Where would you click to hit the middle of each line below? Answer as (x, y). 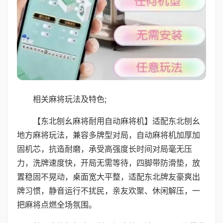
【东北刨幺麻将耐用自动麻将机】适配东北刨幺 (116, 121)
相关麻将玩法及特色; (70, 99)
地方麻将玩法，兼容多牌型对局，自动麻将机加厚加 (109, 135)
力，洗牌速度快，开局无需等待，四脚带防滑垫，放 (109, 163)
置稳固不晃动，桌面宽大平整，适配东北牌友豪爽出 (109, 176)
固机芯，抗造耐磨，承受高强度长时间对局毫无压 (105, 149)
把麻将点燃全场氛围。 (57, 204)
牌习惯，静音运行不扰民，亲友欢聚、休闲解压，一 (109, 190)
